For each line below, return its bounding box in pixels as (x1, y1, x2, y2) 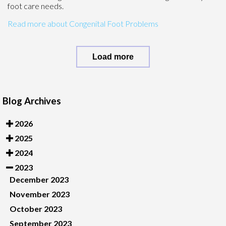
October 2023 (10, 203, 62, 213)
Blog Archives (3, 95, 61, 106)
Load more (92, 51, 134, 61)
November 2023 (10, 189, 70, 199)
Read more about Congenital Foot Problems (8, 18, 158, 28)
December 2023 (10, 174, 69, 184)
